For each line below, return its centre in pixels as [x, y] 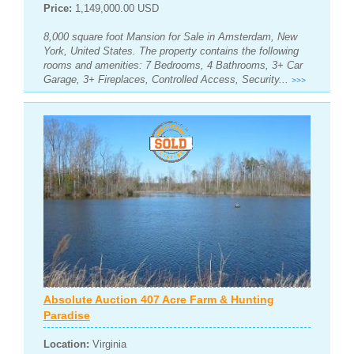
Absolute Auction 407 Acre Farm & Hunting [159, 300]
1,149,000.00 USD [117, 8]
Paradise [67, 316]
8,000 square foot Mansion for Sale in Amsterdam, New [170, 36]
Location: [66, 345]
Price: [59, 8]
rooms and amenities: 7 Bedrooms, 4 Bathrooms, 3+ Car [173, 65]
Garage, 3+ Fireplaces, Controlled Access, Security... [168, 79]
